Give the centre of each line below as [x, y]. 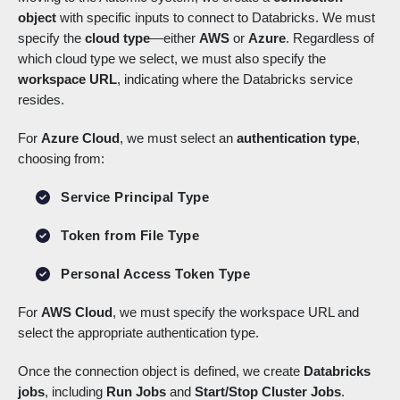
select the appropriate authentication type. [138, 333]
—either [175, 38]
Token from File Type [130, 236]
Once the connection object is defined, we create [161, 371]
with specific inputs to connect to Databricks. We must [216, 18]
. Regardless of [330, 38]
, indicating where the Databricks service [235, 79]
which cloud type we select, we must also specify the [172, 59]
